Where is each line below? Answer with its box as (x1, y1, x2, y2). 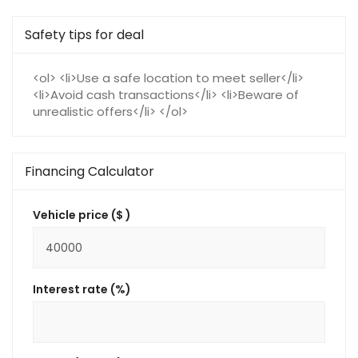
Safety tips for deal (25, 25, 144, 44)
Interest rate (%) (33, 280, 131, 297)
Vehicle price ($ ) (33, 206, 131, 223)
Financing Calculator (25, 161, 154, 181)
